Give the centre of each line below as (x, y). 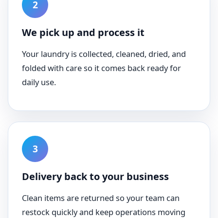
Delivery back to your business (95, 176)
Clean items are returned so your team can (101, 198)
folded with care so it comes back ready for (101, 68)
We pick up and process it (83, 32)
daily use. (39, 82)
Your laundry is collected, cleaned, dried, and (104, 54)
